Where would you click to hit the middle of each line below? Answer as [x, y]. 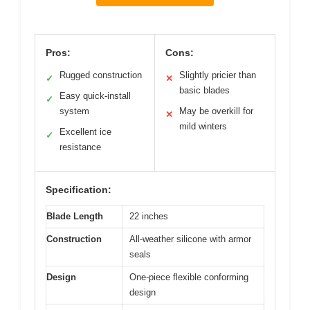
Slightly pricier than [218, 75]
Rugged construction [101, 75]
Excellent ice [85, 131]
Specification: [79, 189]
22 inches [149, 216]
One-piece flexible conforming [189, 277]
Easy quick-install [95, 95]
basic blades [204, 90]
